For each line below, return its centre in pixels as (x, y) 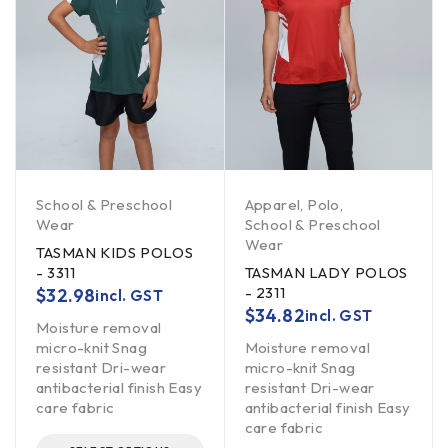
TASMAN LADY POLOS (326, 273)
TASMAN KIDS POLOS (115, 253)
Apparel (272, 205)
